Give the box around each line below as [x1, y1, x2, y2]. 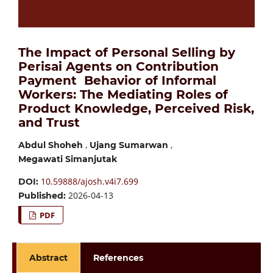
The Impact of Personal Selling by [18, 45, 235, 60]
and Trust [18, 115, 80, 130]
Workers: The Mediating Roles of [18, 87, 228, 102]
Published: [18, 190, 68, 202]
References [93, 252, 144, 264]
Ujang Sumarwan [89, 140, 168, 151]
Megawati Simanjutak [18, 154, 117, 165]
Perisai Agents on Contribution [18, 59, 219, 74]
